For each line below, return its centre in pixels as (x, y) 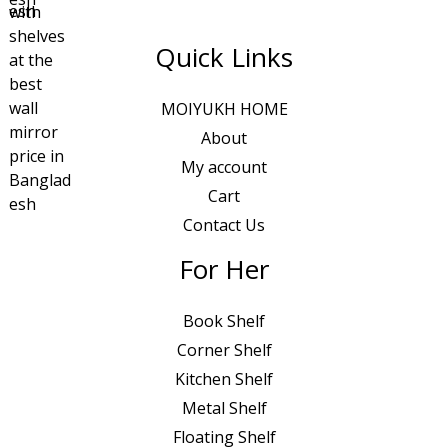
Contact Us (224, 224)
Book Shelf (224, 321)
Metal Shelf (224, 408)
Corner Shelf (224, 350)
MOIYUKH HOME (224, 108)
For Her (224, 268)
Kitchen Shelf (224, 379)
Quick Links (224, 56)
